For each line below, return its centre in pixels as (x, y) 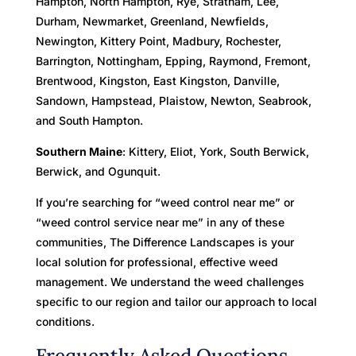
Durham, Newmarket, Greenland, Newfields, (152, 21)
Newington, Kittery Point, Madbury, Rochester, (158, 41)
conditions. (65, 321)
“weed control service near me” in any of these (160, 222)
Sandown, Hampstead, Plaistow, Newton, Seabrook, (173, 100)
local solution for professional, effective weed (157, 261)
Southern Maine (79, 151)
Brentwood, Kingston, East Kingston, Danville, (157, 80)
